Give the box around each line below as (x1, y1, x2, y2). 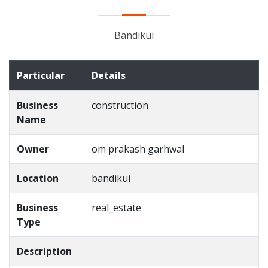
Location (17, 172, 59, 185)
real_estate (92, 201, 141, 214)
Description (17, 245, 72, 258)
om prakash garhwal (92, 142, 184, 156)
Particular (17, 69, 65, 82)
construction (92, 99, 148, 112)
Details (92, 69, 126, 82)
